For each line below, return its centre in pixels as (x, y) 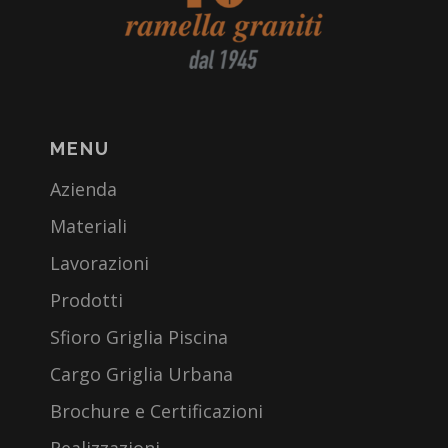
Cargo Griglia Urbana (141, 374)
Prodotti (86, 300)
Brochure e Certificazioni (156, 411)
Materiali (88, 226)
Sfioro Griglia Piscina (139, 337)
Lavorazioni (99, 263)
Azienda (83, 189)
